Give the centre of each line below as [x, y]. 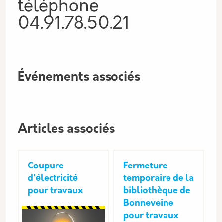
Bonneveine [148, 203]
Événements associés [79, 78]
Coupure [46, 166]
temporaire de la [159, 179]
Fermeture [145, 166]
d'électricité [53, 179]
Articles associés [66, 130]
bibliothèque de [157, 191]
